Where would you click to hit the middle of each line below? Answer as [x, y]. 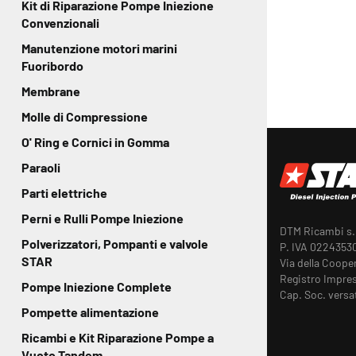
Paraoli [41, 167]
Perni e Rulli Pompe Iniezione [103, 218]
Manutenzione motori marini [99, 48]
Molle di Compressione [85, 116]
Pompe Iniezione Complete [97, 286]
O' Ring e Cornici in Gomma [95, 142]
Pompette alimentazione [90, 312]
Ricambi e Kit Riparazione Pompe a [118, 337]
